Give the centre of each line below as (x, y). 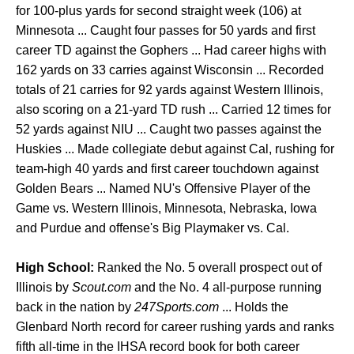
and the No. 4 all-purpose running (226, 287)
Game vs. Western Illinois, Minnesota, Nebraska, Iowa (166, 208)
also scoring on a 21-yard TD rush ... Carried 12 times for (173, 109)
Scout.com (102, 287)
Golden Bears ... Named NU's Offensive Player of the (163, 188)
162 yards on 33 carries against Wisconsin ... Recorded (170, 70)
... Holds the (254, 307)
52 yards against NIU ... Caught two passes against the (169, 129)
